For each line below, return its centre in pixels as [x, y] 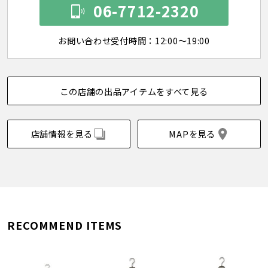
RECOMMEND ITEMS [65, 225]
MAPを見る [192, 134]
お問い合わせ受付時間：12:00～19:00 [134, 40]
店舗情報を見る [62, 134]
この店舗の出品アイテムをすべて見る [134, 91]
